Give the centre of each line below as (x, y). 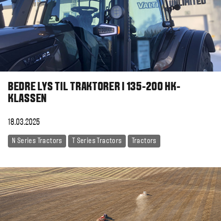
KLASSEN (28, 99)
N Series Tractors (37, 141)
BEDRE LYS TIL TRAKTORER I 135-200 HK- (94, 88)
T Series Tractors (97, 141)
